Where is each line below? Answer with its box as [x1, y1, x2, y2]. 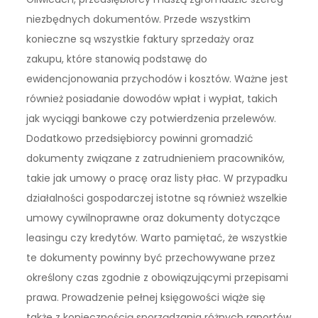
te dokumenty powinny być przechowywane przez [26, 250, 276, 265]
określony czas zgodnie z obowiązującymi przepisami [26, 270, 289, 285]
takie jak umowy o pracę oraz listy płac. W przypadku [26, 170, 288, 185]
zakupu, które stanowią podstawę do [26, 51, 208, 66]
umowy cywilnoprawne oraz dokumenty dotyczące [26, 210, 281, 225]
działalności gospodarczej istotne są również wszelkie [26, 190, 288, 205]
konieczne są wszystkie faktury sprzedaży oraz [26, 31, 255, 46]
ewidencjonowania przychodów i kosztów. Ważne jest [26, 71, 289, 86]
